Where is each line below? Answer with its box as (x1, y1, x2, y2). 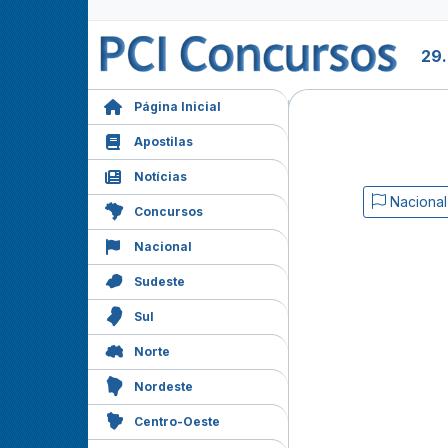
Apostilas (134, 134, 193, 149)
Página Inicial (134, 99, 221, 114)
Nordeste (134, 379, 193, 394)
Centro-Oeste (134, 414, 220, 429)
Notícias (134, 169, 187, 184)
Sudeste (134, 274, 185, 289)
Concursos (134, 204, 203, 219)
